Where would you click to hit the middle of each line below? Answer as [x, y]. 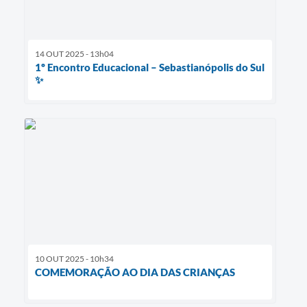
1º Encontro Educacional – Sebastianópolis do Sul [150, 67]
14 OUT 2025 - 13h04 [74, 53]
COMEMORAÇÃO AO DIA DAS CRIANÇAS [135, 272]
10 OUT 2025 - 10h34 [74, 258]
